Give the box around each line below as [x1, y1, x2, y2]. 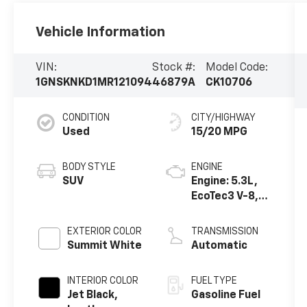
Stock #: [152, 62, 196, 74]
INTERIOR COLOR [67, 276, 139, 286]
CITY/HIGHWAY [191, 113, 256, 123]
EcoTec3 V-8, [191, 191, 258, 203]
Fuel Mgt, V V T [191, 221, 267, 233]
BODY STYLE [62, 162, 116, 173]
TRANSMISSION [191, 227, 258, 237]
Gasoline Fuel [191, 290, 260, 302]
